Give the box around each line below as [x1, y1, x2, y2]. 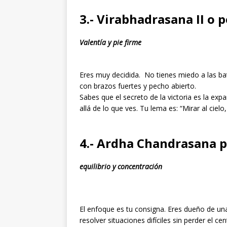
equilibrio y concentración [80, 161, 162, 171]
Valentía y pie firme [80, 37, 141, 47]
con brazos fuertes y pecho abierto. [80, 81, 196, 91]
